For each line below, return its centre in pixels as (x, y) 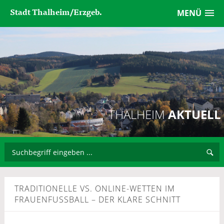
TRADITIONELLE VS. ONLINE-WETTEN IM (94, 188)
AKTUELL (193, 114)
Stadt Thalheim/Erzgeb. (56, 11)
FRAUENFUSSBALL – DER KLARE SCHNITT (95, 199)
